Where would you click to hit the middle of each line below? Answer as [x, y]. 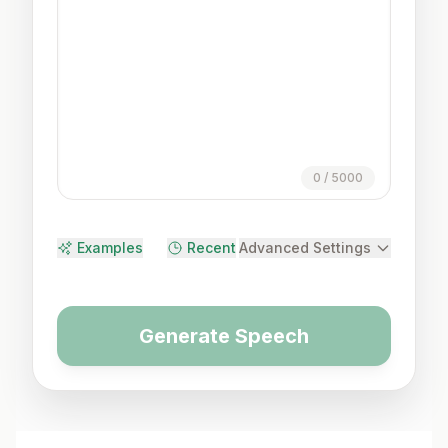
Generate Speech [224, 336]
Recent [211, 247]
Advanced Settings [305, 247]
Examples [110, 247]
